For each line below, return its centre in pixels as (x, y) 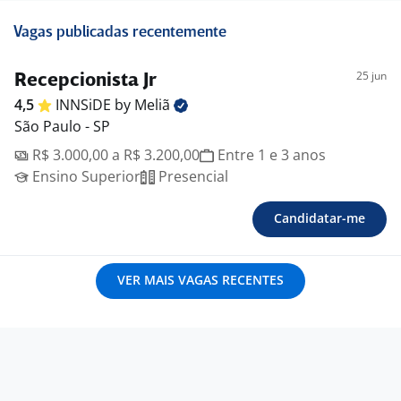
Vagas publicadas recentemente (120, 33)
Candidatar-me (320, 218)
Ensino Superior (85, 177)
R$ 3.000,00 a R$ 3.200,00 (114, 155)
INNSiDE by (95, 105)
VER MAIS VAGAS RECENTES (200, 280)
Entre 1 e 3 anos (270, 155)
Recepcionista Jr (85, 81)
